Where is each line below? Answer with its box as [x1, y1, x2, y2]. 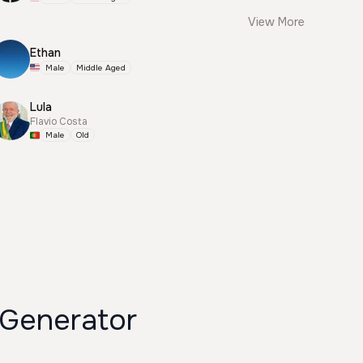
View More [248, 15, 305, 29]
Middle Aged [76, 62, 126, 73]
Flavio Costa [30, 115, 88, 128]
